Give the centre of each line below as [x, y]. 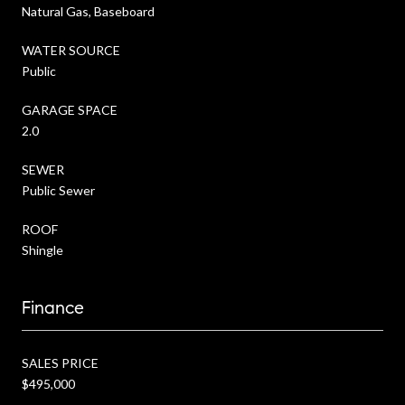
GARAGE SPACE [70, 109]
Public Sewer [58, 190]
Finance [53, 307]
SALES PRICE [60, 363]
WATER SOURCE [71, 50]
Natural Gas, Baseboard [88, 11]
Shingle [42, 250]
